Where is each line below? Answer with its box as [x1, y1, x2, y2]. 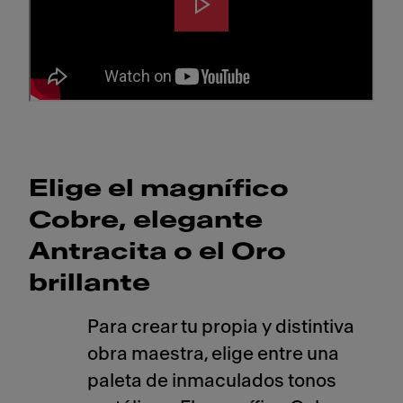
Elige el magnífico [29, 177, 289, 201]
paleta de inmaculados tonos [87, 372, 337, 390]
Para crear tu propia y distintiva [87, 318, 355, 336]
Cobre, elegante [29, 209, 263, 232]
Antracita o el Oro [29, 240, 286, 264]
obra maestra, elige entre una [87, 345, 340, 363]
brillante [29, 272, 150, 295]
